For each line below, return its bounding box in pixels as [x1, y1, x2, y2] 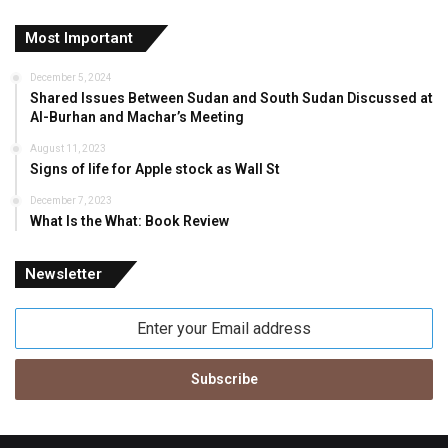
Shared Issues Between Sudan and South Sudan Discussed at [30, 90, 433, 107]
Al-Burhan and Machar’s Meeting [30, 109, 244, 126]
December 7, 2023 [30, 195, 112, 207]
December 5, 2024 [30, 72, 112, 84]
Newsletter [25, 265, 102, 284]
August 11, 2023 [30, 143, 106, 155]
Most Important [25, 29, 133, 48]
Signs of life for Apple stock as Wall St [30, 161, 280, 178]
